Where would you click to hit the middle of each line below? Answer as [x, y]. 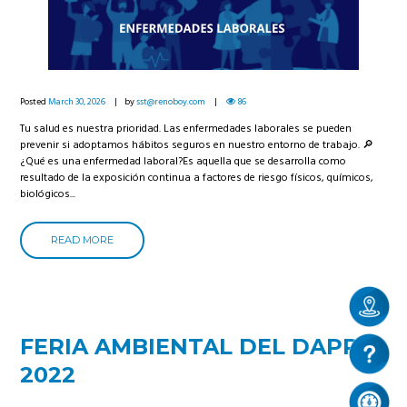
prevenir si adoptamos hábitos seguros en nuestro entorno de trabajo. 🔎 [197, 146]
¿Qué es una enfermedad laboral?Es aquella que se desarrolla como [184, 162]
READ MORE [83, 239]
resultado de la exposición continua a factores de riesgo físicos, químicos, [197, 179]
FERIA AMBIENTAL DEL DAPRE [197, 347]
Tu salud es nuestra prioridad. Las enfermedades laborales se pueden [186, 129]
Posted [35, 101]
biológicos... [48, 195]
